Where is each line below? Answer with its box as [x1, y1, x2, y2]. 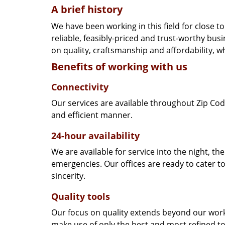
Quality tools [51, 190, 110, 202]
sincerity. [51, 170, 85, 181]
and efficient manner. [51, 109, 133, 121]
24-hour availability [51, 130, 140, 142]
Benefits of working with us [51, 60, 187, 73]
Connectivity [51, 81, 108, 93]
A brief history [51, 3, 123, 16]
